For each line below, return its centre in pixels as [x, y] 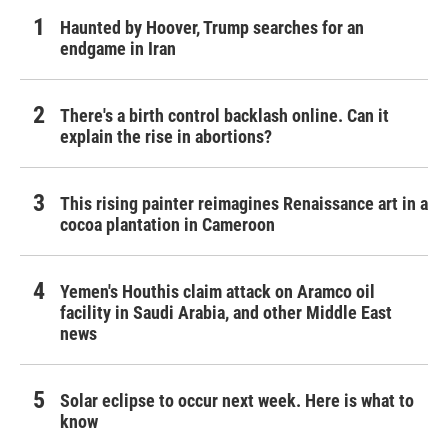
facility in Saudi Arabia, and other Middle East [226, 313]
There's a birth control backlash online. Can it [224, 116]
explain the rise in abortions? [166, 137]
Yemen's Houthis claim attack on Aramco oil [217, 292]
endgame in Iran [118, 49]
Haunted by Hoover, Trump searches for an [212, 28]
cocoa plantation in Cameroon [167, 225]
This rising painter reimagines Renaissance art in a [244, 204]
